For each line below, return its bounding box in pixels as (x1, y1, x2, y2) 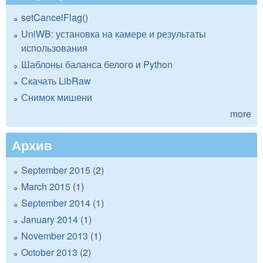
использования (21, 41, 87, 55)
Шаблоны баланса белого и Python (21, 58, 173, 72)
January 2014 (21, 213, 78, 227)
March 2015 (21, 180, 70, 194)
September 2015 (21, 163, 90, 177)
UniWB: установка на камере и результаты (21, 27, 206, 41)
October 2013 (21, 245, 77, 259)
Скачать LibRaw (21, 74, 91, 88)
